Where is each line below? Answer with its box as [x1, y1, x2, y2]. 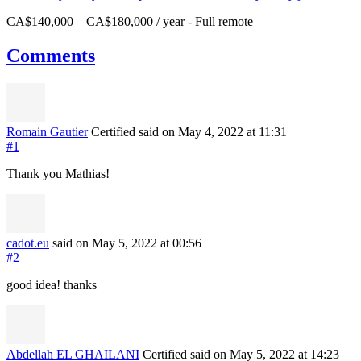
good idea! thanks [6, 277, 97, 292]
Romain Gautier [6, 124, 88, 139]
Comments [6, 44, 95, 66]
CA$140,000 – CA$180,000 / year [6, 14, 185, 28]
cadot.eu [6, 235, 49, 250]
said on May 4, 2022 [139, 124, 247, 139]
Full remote [195, 14, 253, 28]
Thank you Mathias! [6, 166, 110, 180]
